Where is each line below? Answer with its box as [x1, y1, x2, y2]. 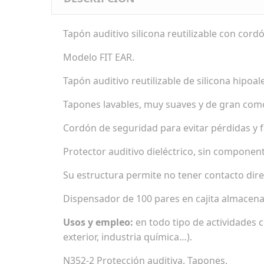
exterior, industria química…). [63, 230, 192, 243]
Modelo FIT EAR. [63, 51, 134, 64]
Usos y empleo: [63, 216, 133, 229]
